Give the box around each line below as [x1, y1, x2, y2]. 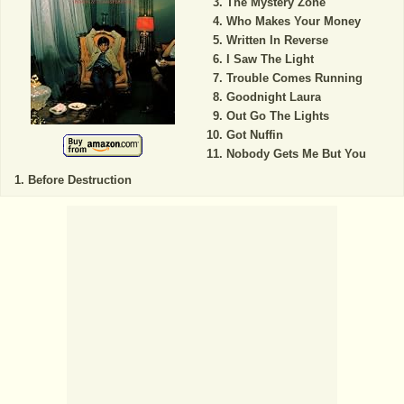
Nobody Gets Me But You [225, 146, 366, 161]
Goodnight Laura [225, 89, 321, 104]
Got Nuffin [225, 127, 283, 142]
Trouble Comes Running [225, 70, 363, 85]
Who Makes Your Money [225, 14, 361, 28]
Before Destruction [28, 172, 132, 187]
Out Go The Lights [225, 108, 329, 123]
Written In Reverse [225, 32, 328, 47]
